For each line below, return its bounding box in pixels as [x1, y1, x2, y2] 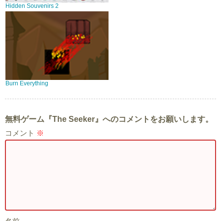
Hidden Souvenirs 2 [5, 2, 59, 10]
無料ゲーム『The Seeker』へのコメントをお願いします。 [5, 114, 213, 123]
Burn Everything [5, 80, 48, 87]
